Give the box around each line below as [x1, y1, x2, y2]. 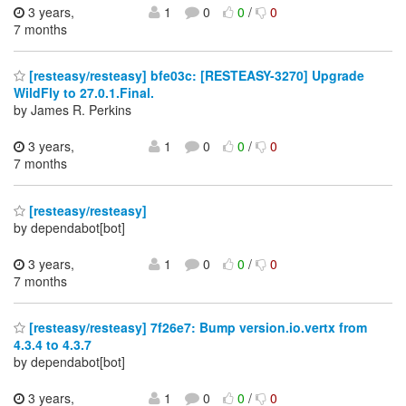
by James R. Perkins [14, 101, 131, 120]
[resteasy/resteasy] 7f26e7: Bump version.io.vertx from [25, 318, 367, 337]
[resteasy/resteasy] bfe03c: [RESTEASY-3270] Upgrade [25, 66, 364, 85]
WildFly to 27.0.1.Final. [14, 83, 154, 102]
